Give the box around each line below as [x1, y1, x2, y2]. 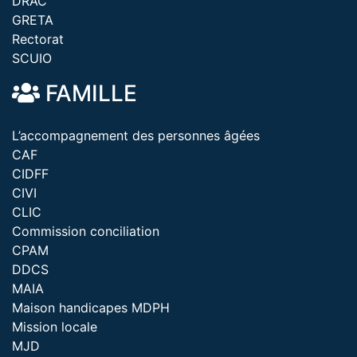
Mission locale [12, 319, 97, 335]
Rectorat [12, 31, 64, 47]
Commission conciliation [12, 223, 159, 239]
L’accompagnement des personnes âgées [12, 127, 260, 143]
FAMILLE [40, 80, 137, 107]
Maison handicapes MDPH [12, 300, 170, 316]
